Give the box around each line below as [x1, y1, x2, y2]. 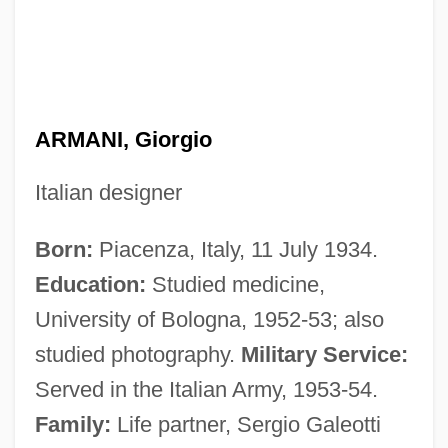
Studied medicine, [145, 271, 325, 297]
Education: [34, 271, 146, 297]
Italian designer [34, 179, 182, 205]
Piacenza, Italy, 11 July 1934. [92, 236, 378, 262]
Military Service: [240, 341, 408, 367]
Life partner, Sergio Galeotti [110, 411, 381, 437]
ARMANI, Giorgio [34, 126, 212, 152]
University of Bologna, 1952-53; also [34, 306, 384, 332]
